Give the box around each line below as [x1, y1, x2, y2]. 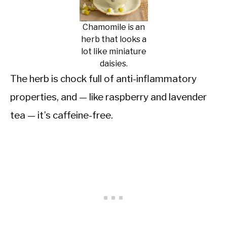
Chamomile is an [82, 22, 145, 32]
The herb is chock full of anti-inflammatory [10, 72, 197, 85]
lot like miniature [81, 46, 146, 56]
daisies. [99, 58, 128, 68]
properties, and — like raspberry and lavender [10, 91, 207, 103]
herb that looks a [81, 34, 146, 44]
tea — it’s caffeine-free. [10, 109, 113, 121]
